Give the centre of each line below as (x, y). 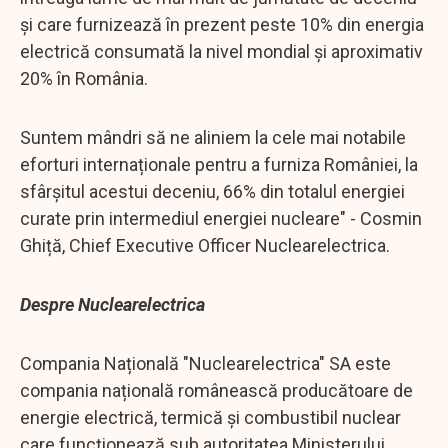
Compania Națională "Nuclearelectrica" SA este (205, 363)
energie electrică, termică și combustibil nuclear (210, 417)
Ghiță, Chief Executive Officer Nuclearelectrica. (205, 245)
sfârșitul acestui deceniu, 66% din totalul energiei (212, 191)
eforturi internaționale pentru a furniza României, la (219, 164)
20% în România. (84, 78)
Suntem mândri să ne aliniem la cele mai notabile (213, 137)
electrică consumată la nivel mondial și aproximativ (221, 51)
